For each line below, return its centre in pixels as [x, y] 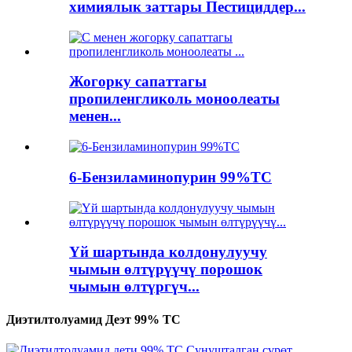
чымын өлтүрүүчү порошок [166, 269]
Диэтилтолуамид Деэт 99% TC [93, 319]
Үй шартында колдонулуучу [168, 252]
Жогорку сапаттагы [138, 82]
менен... [95, 116]
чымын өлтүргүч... [134, 287]
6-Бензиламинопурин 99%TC [170, 177]
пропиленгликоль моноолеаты [174, 99]
